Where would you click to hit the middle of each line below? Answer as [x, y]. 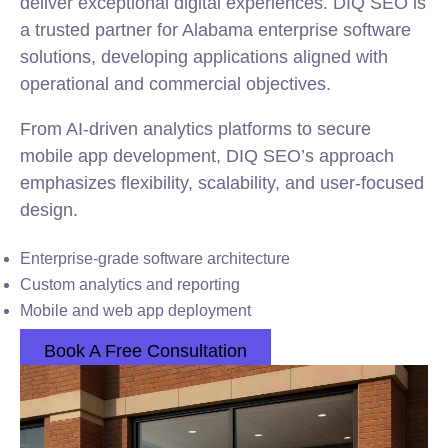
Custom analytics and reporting [130, 284]
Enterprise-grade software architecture [155, 258]
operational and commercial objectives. [175, 84]
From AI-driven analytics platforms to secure [195, 129]
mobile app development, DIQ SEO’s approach [207, 156]
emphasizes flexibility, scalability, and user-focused [222, 183]
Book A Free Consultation [145, 351]
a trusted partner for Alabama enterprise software [215, 30]
